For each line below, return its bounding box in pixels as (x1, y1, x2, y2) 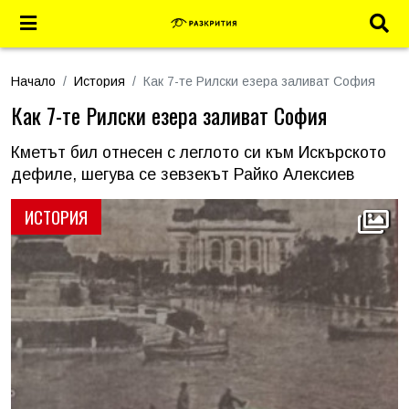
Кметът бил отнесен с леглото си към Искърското (11, 143, 386, 162)
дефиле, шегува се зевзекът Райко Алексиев (11, 165, 354, 184)
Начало (11, 74, 56, 89)
